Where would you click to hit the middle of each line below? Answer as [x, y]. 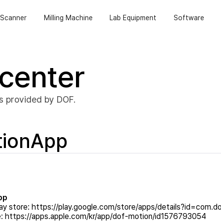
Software [189, 18]
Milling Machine [68, 18]
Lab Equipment [133, 18]
